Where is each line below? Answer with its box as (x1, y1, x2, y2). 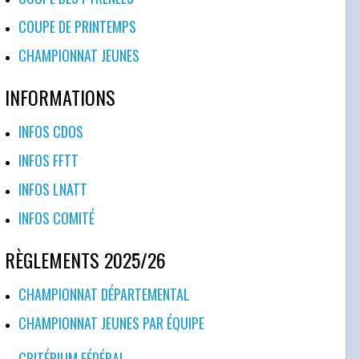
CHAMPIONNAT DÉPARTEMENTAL (18, 283, 191, 305)
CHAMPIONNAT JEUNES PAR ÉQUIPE (18, 312, 205, 333)
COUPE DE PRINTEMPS (18, 15, 137, 37)
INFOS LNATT (18, 178, 88, 200)
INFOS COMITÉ (18, 207, 95, 228)
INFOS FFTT (18, 149, 79, 171)
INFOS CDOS (18, 120, 84, 142)
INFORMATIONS (4, 82, 115, 111)
